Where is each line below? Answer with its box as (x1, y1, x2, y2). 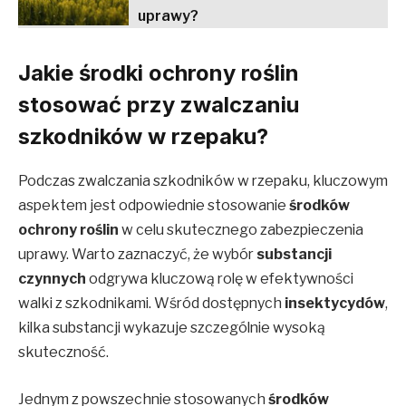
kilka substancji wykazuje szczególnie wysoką (18, 319, 325, 337)
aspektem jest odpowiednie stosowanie (18, 197, 289, 215)
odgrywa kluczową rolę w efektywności (86, 270, 353, 288)
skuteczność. (18, 343, 109, 362)
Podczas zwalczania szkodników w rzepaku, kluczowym (18, 172, 388, 190)
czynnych (18, 270, 86, 288)
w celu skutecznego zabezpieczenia (119, 221, 363, 239)
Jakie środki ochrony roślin (18, 60, 299, 87)
